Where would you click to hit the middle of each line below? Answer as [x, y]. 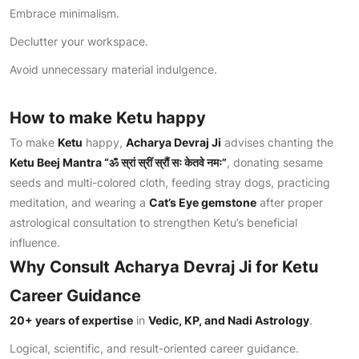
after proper [290, 202]
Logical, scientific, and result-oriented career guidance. [154, 348]
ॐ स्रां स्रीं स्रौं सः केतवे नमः [165, 162]
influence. [35, 242]
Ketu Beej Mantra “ [59, 162]
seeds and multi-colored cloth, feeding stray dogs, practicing [170, 182]
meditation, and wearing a [79, 202]
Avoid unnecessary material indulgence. [113, 69]
